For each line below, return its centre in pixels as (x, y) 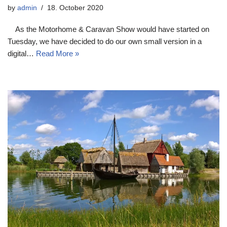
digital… (22, 53)
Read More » (58, 53)
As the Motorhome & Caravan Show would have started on (108, 29)
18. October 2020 (75, 8)
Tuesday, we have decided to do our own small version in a (105, 41)
